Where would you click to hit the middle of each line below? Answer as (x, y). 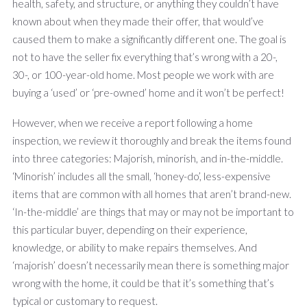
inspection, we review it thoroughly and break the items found (152, 140)
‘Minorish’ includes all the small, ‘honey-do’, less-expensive (142, 176)
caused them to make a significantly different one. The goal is (149, 39)
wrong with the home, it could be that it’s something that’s (143, 283)
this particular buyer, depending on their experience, (130, 229)
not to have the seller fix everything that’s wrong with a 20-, (145, 57)
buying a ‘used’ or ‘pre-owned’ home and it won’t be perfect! (148, 92)
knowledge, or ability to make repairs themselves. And (135, 247)
